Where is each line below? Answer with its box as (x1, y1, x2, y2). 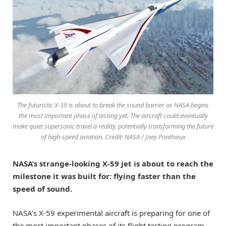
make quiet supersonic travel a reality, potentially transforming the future (13, 122, 213, 131)
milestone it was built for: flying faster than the (13, 171, 196, 182)
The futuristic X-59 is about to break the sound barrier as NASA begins (17, 100, 209, 110)
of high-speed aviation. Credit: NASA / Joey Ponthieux (40, 132, 186, 142)
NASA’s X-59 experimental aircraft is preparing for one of (13, 208, 210, 218)
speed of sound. (13, 184, 72, 194)
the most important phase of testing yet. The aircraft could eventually (18, 111, 208, 121)
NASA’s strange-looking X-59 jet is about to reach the (13, 158, 213, 169)
